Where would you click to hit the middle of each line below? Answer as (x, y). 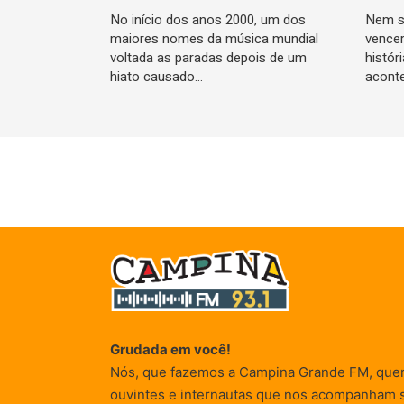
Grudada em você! (170, 350)
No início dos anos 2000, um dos (208, 19)
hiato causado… (156, 76)
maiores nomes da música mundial (214, 38)
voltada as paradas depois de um (208, 57)
